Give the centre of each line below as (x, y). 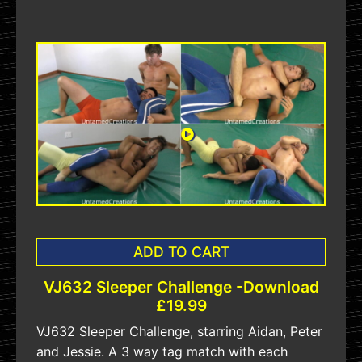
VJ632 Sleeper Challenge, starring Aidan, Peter (179, 332)
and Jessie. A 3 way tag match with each (162, 352)
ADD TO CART (181, 252)
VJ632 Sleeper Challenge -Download (181, 287)
